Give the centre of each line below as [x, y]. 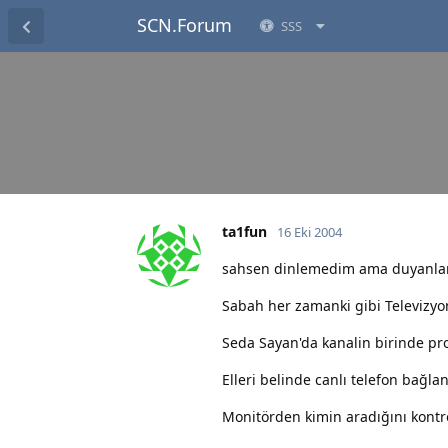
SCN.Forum [184, 25]
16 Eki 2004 [309, 231]
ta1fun [244, 231]
